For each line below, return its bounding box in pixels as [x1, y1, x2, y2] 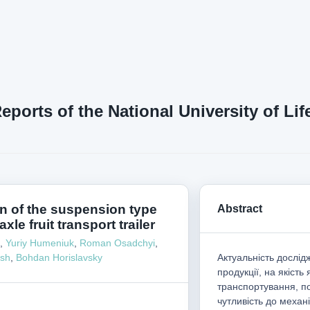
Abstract [217, 203, 263, 215]
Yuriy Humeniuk [6, 237, 74, 248]
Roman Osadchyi [80, 237, 155, 248]
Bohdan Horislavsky [16, 252, 102, 263]
